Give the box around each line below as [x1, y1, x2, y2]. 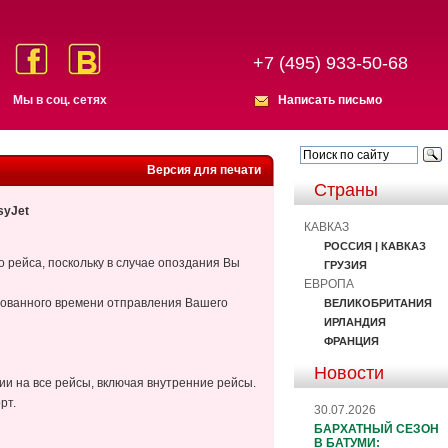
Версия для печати [147, 163, 261, 177]
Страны [314, 180, 378, 200]
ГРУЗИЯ [324, 258, 367, 271]
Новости [314, 362, 384, 383]
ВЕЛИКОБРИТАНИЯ [324, 296, 432, 309]
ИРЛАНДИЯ [324, 315, 386, 328]
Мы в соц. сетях [13, 93, 108, 107]
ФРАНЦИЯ [324, 334, 379, 347]
